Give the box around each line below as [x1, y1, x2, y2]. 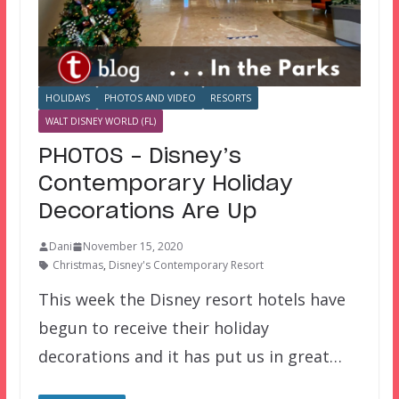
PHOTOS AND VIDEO [103, 92, 196, 105]
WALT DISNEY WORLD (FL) [45, 115, 156, 128]
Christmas [52, 257, 103, 273]
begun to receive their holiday [37, 317, 269, 339]
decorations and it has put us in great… [37, 346, 342, 368]
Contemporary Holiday [37, 174, 292, 196]
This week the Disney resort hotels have [37, 289, 346, 311]
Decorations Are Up [37, 201, 257, 224]
